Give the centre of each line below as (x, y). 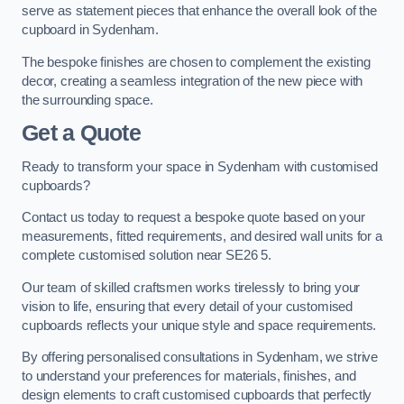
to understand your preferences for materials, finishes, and (189, 376)
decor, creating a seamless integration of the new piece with (193, 81)
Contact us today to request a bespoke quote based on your (193, 218)
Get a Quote (81, 133)
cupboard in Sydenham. (90, 29)
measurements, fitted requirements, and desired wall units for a (202, 237)
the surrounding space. (87, 100)
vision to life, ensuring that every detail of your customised (188, 306)
